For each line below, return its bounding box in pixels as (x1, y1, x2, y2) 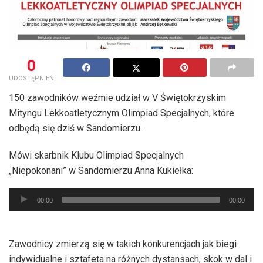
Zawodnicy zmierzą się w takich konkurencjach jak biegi (9, 238, 237, 249)
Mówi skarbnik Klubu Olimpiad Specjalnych (9, 150, 184, 161)
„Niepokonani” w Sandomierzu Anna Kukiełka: (9, 165, 193, 177)
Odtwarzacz (8, 189, 58, 201)
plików (8, 204, 35, 216)
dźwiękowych (8, 220, 63, 231)
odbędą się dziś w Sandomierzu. (9, 123, 142, 134)
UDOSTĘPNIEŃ (9, 75, 54, 83)
